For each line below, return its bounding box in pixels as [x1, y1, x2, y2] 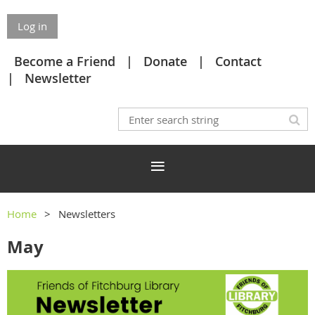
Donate [143, 53, 187, 70]
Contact [215, 53, 262, 70]
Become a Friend [14, 53, 115, 70]
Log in [18, 19, 47, 33]
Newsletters [58, 207, 115, 221]
